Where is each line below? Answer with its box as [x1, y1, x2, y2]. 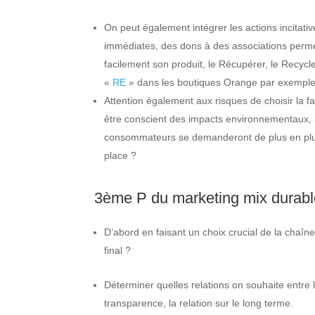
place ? [104, 149, 137, 161]
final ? [104, 244, 131, 256]
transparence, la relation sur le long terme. [104, 297, 294, 309]
